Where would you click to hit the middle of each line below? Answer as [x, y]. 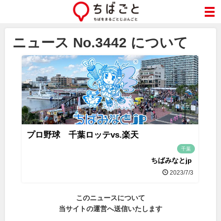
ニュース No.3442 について [100, 43]
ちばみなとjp [172, 160]
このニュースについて [110, 198]
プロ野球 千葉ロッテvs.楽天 [83, 135]
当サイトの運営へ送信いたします [110, 208]
